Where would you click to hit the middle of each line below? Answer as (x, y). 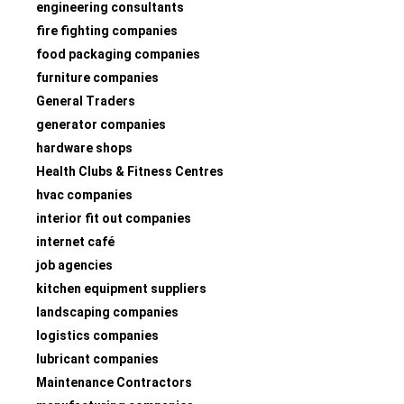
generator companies (101, 124)
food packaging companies (118, 54)
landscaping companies (107, 312)
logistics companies (97, 335)
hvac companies (84, 194)
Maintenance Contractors (114, 382)
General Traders (86, 101)
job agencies (74, 265)
